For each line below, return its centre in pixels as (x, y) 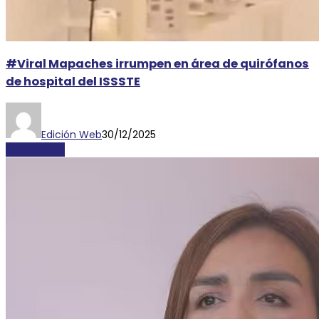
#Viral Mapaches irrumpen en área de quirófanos (157, 64)
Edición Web (72, 134)
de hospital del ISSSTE (73, 82)
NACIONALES (35, 149)
